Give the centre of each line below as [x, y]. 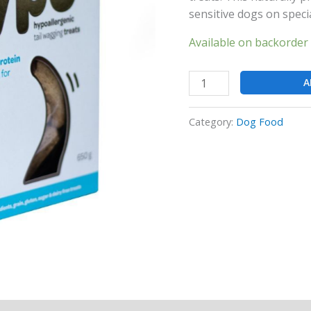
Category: [212, 121]
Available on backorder [249, 42]
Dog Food [260, 121]
